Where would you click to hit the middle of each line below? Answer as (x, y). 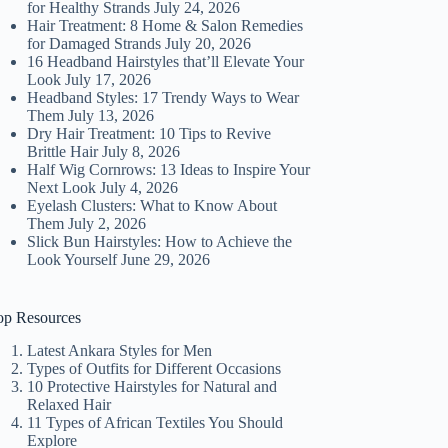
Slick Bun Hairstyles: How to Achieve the (160, 242)
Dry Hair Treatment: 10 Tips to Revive (149, 134)
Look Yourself (72, 260)
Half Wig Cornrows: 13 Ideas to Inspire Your (169, 170)
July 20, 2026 (208, 44)
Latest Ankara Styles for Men (120, 350)
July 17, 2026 (108, 80)
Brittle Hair (63, 152)
